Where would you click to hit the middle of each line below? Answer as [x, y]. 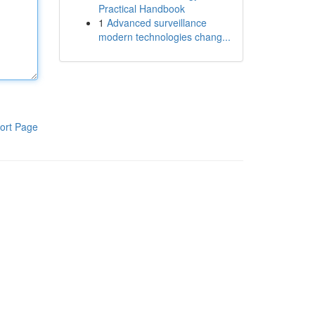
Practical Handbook [141, 8]
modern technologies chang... [164, 37]
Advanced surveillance [156, 22]
